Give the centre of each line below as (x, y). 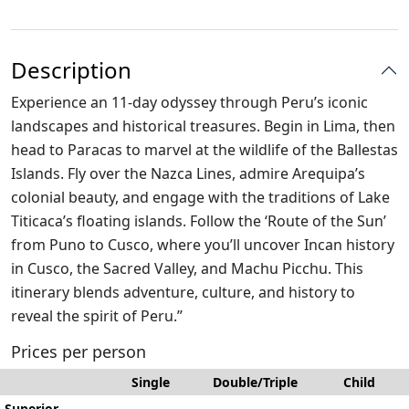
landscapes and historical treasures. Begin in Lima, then (203, 126)
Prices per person (79, 351)
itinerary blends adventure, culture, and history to (183, 292)
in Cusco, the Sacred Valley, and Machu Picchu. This (187, 268)
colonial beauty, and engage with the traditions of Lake (200, 197)
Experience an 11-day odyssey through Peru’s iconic (189, 102)
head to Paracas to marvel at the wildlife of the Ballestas (204, 150)
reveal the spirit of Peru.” (97, 316)
